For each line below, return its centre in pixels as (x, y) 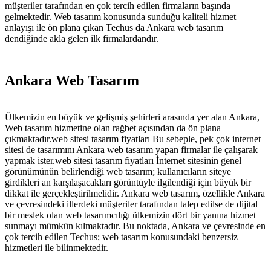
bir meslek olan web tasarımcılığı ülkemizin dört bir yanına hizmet (130, 215)
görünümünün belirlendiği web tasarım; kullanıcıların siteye (118, 171)
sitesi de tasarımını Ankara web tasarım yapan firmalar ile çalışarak (131, 149)
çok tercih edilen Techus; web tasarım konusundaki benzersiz (121, 237)
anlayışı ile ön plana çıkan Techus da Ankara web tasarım (114, 27)
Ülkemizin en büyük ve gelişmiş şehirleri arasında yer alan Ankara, (132, 117)
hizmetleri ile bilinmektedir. (57, 247)
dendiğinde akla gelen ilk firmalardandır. (82, 38)
